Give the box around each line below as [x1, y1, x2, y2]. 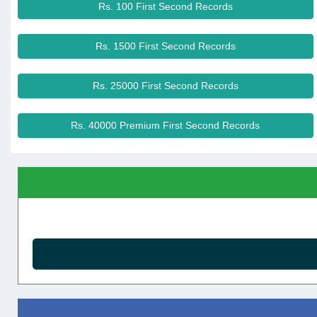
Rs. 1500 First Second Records [95, 40, 236, 52]
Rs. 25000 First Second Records [92, 80, 238, 91]
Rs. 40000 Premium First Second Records [71, 120, 260, 131]
